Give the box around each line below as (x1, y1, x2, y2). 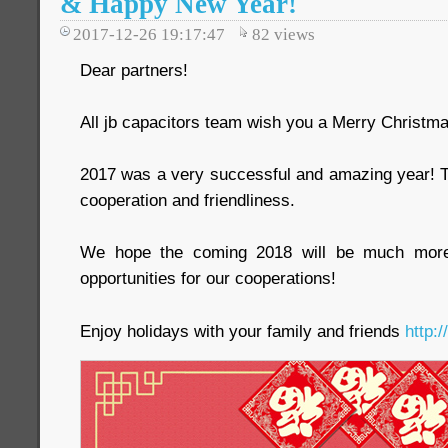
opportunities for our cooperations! (80, 267, 336, 288)
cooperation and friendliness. (80, 189, 295, 210)
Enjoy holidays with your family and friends (80, 320, 405, 341)
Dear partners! (80, 59, 193, 80)
